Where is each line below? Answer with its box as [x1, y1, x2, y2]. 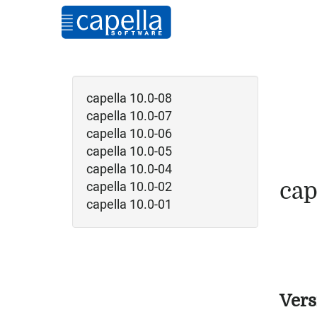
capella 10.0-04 [86, 160, 172, 179]
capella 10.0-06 [86, 125, 172, 144]
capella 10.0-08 [86, 89, 172, 108]
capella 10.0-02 [86, 178, 172, 197]
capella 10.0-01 [86, 195, 172, 214]
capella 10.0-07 [86, 107, 172, 126]
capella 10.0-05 [86, 142, 172, 161]
